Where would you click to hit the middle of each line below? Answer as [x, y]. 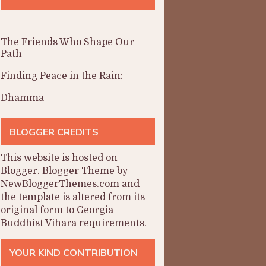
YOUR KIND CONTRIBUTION [74, 252]
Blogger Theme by [85, 171]
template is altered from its [82, 197]
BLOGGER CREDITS [54, 132]
